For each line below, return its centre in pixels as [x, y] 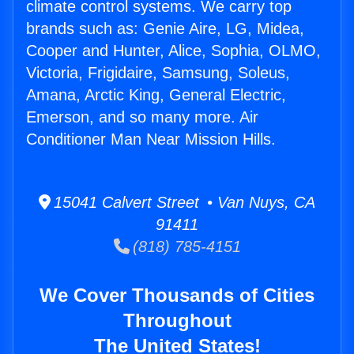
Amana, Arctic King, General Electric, [156, 95]
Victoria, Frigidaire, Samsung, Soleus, [158, 73]
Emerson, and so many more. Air [142, 117]
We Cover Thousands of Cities [177, 296]
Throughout [177, 321]
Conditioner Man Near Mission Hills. [151, 139]
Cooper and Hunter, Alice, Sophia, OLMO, [173, 51]
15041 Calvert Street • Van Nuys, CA [183, 203]
